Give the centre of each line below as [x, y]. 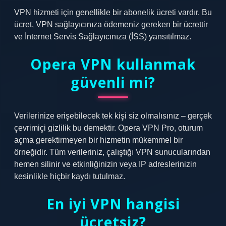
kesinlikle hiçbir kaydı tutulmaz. [70, 176]
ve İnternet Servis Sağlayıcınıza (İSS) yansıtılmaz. [103, 37]
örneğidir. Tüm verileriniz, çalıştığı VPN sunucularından [112, 152]
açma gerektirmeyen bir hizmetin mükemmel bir [98, 140]
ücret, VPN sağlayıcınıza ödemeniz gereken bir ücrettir [111, 24]
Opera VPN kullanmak [113, 64]
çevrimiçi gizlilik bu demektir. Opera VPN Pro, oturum [108, 128]
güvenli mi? [113, 82]
